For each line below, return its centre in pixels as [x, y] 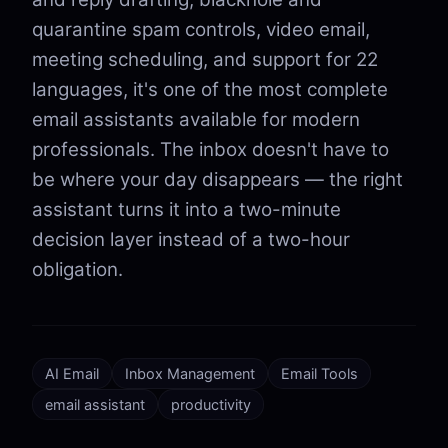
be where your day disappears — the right [217, 179]
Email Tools [319, 373]
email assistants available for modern [196, 119]
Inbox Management [190, 373]
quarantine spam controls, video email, [201, 29]
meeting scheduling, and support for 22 [205, 59]
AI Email [72, 373]
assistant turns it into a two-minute [186, 209]
